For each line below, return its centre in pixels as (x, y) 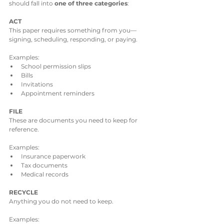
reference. (24, 129)
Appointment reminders (58, 93)
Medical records (45, 174)
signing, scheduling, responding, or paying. (73, 39)
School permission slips (56, 66)
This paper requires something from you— (73, 30)
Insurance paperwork (53, 156)
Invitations (37, 84)
